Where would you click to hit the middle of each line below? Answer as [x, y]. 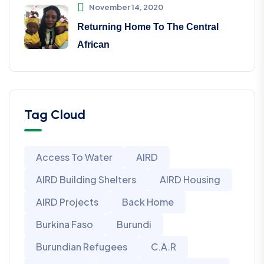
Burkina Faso [65, 224]
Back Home [148, 202]
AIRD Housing [190, 179]
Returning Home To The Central [148, 27]
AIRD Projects [67, 202]
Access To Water [74, 157]
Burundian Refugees [82, 246]
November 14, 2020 [126, 7]
